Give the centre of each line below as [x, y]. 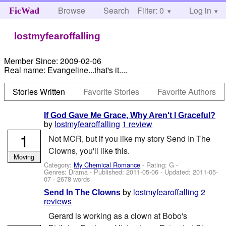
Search [117, 10]
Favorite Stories [111, 91]
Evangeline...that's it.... [88, 70]
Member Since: [31, 61]
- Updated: [176, 172]
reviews [58, 201]
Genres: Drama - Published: [85, 172]
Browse [72, 10]
